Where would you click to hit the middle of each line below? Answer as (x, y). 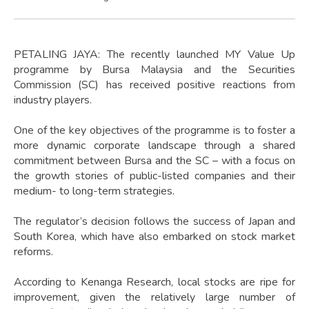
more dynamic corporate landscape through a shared (154, 146)
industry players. (53, 100)
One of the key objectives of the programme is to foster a (154, 131)
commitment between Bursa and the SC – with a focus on (154, 161)
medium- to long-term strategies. (94, 191)
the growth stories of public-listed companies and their (154, 176)
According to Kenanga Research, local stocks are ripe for (154, 282)
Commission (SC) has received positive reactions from (154, 85)
